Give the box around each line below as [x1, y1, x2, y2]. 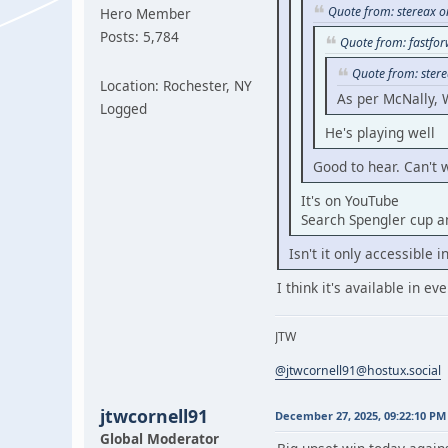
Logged [100, 98, 147, 118]
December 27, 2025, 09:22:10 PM [275, 407, 446, 423]
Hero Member [100, 3, 191, 23]
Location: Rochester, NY [100, 75, 252, 95]
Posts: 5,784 [100, 26, 179, 46]
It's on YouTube [301, 190, 399, 210]
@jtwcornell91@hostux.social [275, 361, 441, 379]
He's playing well [325, 122, 435, 142]
